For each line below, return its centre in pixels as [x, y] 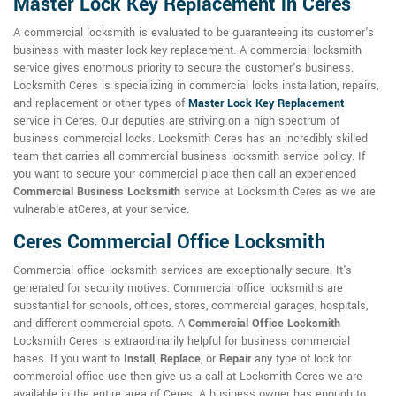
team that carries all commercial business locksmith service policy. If [189, 157]
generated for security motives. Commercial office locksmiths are [178, 289]
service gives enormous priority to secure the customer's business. [183, 69]
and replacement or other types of [101, 104]
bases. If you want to [69, 359]
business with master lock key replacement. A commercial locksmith [187, 51]
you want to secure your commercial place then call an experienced [185, 175]
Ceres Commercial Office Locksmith [169, 243]
